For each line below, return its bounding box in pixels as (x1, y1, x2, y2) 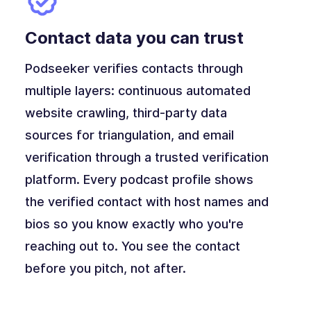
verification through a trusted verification (24, 150, 269, 165)
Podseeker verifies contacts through (24, 61, 243, 76)
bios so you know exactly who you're (24, 217, 244, 232)
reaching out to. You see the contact (24, 239, 240, 254)
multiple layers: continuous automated (24, 83, 251, 99)
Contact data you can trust (24, 28, 244, 49)
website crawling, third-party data (24, 106, 227, 121)
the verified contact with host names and (24, 194, 269, 210)
